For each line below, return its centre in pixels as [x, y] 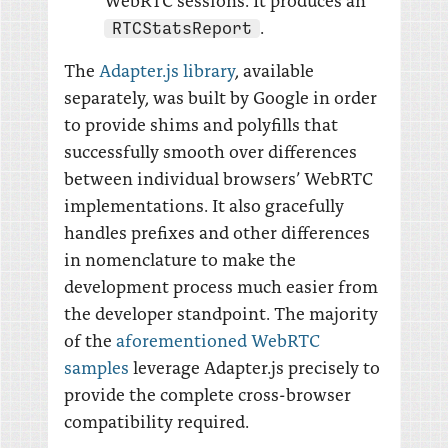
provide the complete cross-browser [207, 393]
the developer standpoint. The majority [221, 312]
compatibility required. [156, 420]
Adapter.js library [167, 69]
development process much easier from [221, 285]
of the [90, 339]
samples [96, 366]
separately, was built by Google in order [220, 96]
